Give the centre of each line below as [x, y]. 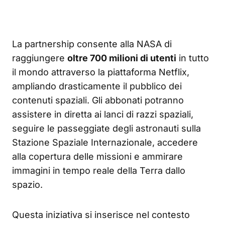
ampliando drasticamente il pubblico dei [97, 86]
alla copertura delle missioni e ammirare [97, 156]
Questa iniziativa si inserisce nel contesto [101, 214]
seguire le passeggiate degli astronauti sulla [106, 128]
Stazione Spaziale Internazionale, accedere [105, 142]
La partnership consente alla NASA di [92, 44]
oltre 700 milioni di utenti [122, 58]
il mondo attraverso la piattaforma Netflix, [101, 72]
